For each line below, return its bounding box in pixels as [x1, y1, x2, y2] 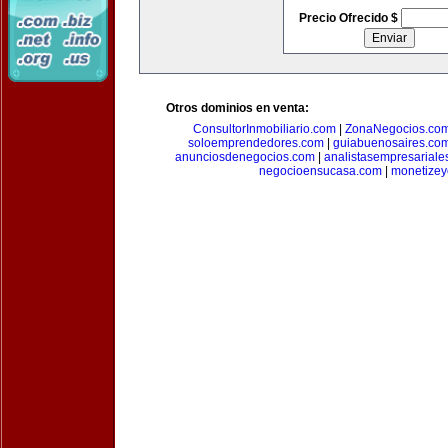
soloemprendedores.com [187, 136, 324, 150]
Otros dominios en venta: [166, 101, 309, 115]
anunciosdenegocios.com [174, 150, 315, 164]
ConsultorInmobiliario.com [192, 122, 336, 136]
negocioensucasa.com [258, 164, 382, 178]
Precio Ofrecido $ [298, 11, 401, 25]
